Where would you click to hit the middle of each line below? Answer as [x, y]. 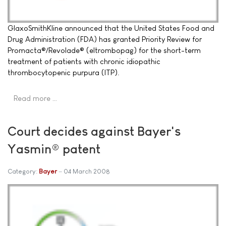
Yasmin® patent [54, 149]
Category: [23, 171]
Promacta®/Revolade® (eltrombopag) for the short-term [104, 50]
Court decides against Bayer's [94, 131]
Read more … [36, 98]
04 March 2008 [87, 171]
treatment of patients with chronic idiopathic [84, 61]
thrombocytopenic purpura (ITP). [64, 72]
